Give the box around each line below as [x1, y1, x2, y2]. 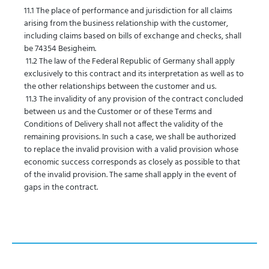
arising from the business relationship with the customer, [24, 17, 228, 31]
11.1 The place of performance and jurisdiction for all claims [24, 4, 232, 18]
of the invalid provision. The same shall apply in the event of [24, 168, 237, 182]
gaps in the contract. [24, 181, 98, 195]
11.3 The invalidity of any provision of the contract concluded [24, 92, 243, 106]
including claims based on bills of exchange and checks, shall [24, 29, 241, 43]
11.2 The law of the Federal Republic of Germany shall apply [24, 55, 235, 68]
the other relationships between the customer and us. [24, 80, 218, 94]
